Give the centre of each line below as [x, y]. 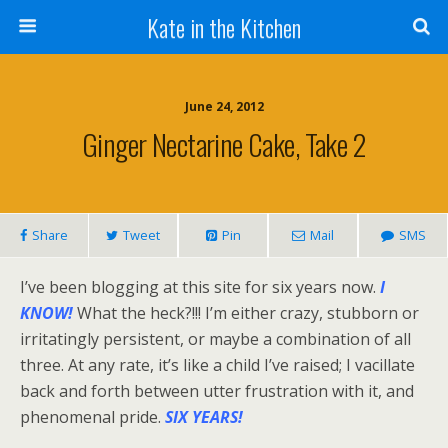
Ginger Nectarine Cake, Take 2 [224, 144]
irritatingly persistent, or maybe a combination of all [215, 339]
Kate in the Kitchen [224, 27]
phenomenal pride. [92, 417]
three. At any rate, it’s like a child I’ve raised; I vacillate [217, 365]
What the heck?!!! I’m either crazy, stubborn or [246, 313]
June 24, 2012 [224, 106]
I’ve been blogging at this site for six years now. [200, 287]
